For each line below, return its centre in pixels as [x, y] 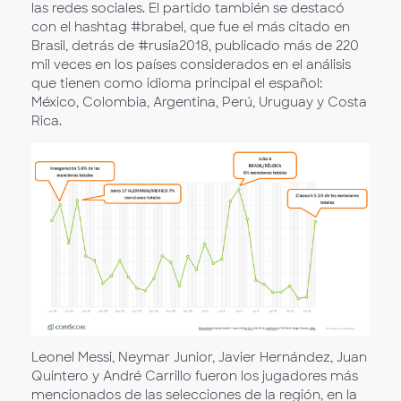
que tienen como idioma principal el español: [177, 83]
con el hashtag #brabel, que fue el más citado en [191, 26]
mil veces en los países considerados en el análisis [191, 64]
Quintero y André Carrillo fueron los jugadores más [195, 376]
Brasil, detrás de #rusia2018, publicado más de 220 [195, 45]
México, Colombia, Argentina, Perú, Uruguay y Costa [199, 102]
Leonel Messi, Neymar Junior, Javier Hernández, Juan [199, 358]
